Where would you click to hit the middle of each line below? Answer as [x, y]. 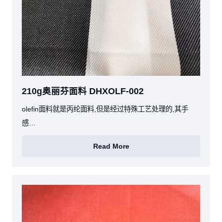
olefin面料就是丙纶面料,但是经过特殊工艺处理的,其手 [105, 109]
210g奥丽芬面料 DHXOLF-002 [83, 91]
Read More [111, 146]
